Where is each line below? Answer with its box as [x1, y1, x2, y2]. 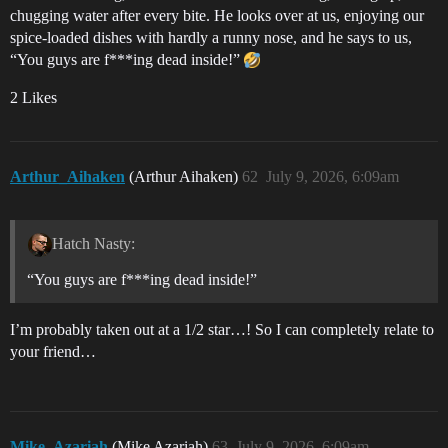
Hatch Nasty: [51, 234, 135, 252]
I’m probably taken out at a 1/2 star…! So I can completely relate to [10, 320, 434, 338]
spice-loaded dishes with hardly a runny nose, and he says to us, [10, 28, 412, 46]
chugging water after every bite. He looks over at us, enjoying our [10, 6, 424, 24]
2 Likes [10, 88, 57, 106]
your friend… [10, 342, 96, 360]
